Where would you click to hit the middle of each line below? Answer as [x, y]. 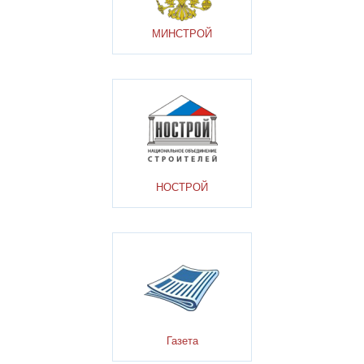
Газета [182, 340]
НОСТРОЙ [182, 187]
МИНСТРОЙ [182, 34]
